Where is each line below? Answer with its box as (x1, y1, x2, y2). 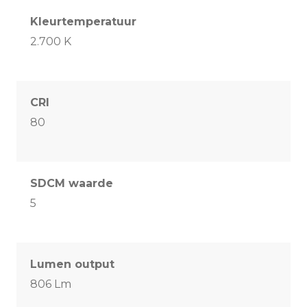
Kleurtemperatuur (30, 15, 136, 29)
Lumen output (30, 258, 114, 271)
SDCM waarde (30, 177, 113, 191)
